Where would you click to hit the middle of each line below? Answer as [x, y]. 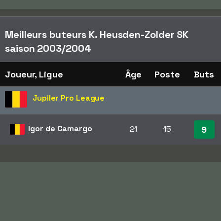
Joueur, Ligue [34, 74]
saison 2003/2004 [48, 48]
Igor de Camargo [60, 129]
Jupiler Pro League [69, 98]
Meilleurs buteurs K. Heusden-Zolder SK [97, 35]
